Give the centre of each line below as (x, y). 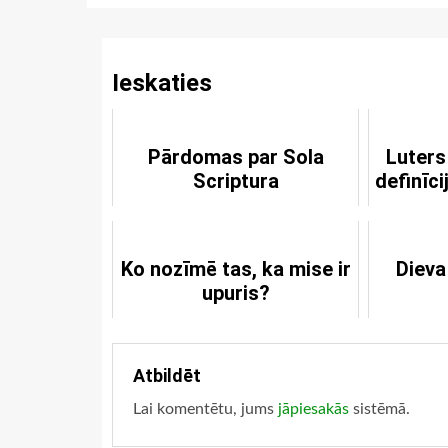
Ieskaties (162, 83)
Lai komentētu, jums (205, 409)
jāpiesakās (313, 409)
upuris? (235, 293)
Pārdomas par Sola (235, 157)
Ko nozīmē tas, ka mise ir (235, 269)
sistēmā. (379, 409)
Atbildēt (167, 375)
